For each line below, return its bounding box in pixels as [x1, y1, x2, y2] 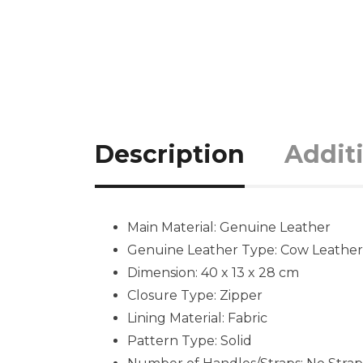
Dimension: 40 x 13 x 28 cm [127, 265, 299, 280]
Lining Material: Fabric [127, 310, 267, 326]
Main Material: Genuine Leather [127, 220, 331, 235]
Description [95, 139, 245, 169]
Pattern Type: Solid [127, 333, 252, 348]
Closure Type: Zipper [127, 288, 263, 303]
